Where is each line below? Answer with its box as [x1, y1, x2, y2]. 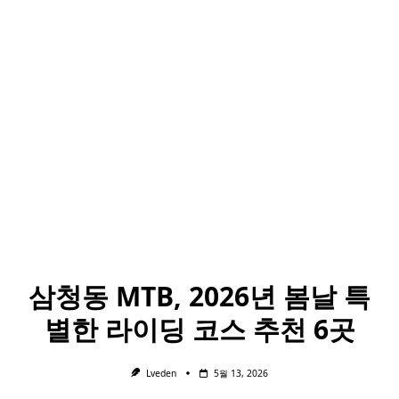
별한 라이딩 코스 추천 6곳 [44, 311, 355, 347]
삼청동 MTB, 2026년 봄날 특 [28, 278, 370, 314]
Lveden [145, 367, 176, 379]
